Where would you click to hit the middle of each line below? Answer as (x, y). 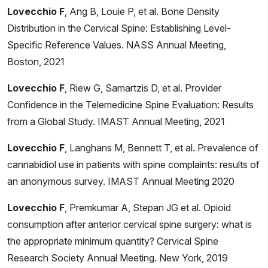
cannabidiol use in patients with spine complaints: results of (133, 165)
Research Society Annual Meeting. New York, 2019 (118, 258)
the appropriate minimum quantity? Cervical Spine (113, 241)
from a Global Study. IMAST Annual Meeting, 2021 (116, 122)
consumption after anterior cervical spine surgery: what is (130, 225)
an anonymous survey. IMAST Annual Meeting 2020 (121, 182)
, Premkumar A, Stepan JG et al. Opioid (148, 208)
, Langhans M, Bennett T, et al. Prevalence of (162, 148)
